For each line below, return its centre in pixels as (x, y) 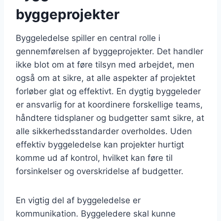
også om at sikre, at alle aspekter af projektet (106, 78)
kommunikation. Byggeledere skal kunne (96, 213)
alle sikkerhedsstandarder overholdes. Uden (104, 131)
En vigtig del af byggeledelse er (78, 200)
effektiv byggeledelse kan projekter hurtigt (100, 144)
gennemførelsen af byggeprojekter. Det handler (110, 51)
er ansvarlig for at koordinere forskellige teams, (109, 104)
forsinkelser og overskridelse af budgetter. (100, 171)
